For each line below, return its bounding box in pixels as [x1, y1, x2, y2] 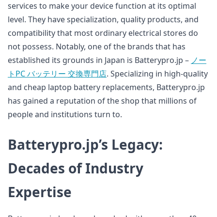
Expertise [8, 183, 72, 201]
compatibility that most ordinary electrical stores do [8, 28, 198, 38]
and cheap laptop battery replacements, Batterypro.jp [8, 82, 205, 93]
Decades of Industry [8, 159, 143, 177]
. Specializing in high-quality [107, 68, 208, 79]
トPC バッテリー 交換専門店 [8, 68, 107, 79]
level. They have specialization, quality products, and [8, 14, 199, 25]
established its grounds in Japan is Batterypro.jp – [8, 55, 191, 65]
